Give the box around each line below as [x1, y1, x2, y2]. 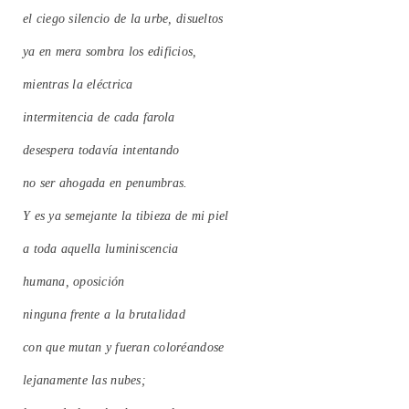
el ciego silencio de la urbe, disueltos [23, 12, 224, 26]
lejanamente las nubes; [23, 373, 146, 388]
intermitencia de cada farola [23, 110, 175, 125]
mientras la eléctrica [23, 78, 133, 92]
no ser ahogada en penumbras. [23, 176, 188, 191]
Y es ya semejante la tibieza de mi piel [23, 209, 229, 224]
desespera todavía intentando [23, 143, 180, 158]
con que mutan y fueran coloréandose [23, 341, 225, 355]
